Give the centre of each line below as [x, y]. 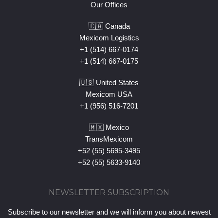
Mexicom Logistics [109, 37]
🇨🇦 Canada [109, 26]
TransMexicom [109, 139]
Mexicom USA [109, 94]
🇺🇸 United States [109, 82]
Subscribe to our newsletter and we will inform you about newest [109, 212]
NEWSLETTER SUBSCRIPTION [109, 192]
